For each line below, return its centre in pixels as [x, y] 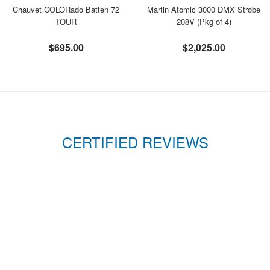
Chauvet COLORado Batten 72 [66, 9]
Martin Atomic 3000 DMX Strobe [204, 9]
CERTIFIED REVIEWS [135, 142]
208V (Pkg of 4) [204, 21]
